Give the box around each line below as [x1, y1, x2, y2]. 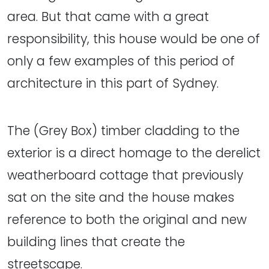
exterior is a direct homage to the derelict [7, 144, 261, 162]
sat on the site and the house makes [7, 188, 234, 206]
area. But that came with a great [7, 7, 209, 25]
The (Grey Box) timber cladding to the [7, 121, 240, 139]
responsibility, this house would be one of [7, 29, 260, 47]
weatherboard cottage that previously [7, 166, 243, 184]
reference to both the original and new [7, 210, 247, 228]
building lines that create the [7, 232, 185, 250]
